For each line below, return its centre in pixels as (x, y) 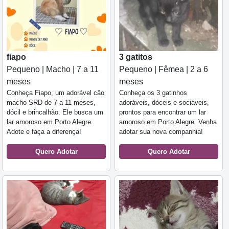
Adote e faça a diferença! (44, 132)
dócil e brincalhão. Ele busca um (55, 112)
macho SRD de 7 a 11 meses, (51, 103)
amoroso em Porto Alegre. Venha (168, 122)
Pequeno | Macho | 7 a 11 (53, 70)
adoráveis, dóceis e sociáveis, (164, 103)
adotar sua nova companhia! (161, 132)
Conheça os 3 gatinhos (153, 93)
